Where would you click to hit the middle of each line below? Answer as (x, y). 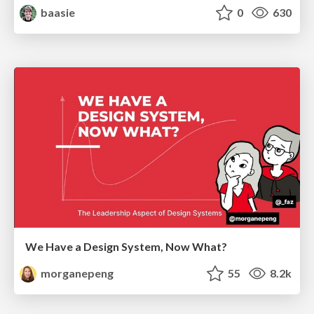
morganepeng (76, 273)
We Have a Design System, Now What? (126, 247)
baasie (57, 12)
